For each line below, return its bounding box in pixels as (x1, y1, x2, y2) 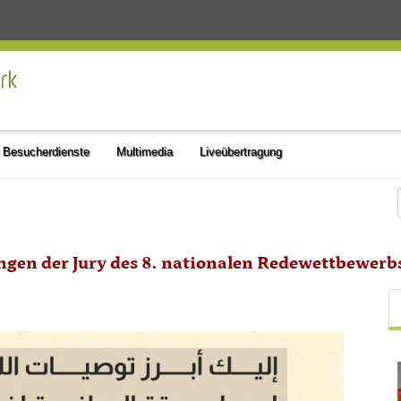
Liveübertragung (200, 141, 282, 163)
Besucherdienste (3, 141, 90, 163)
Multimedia (116, 141, 173, 163)
